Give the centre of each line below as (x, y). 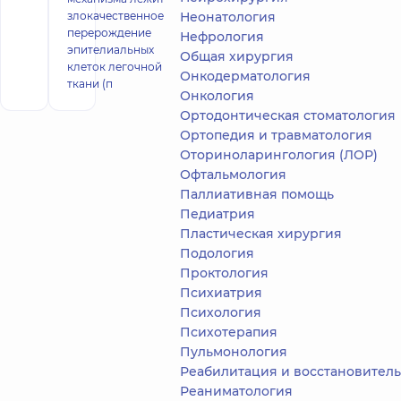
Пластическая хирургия (261, 234)
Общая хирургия (237, 56)
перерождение (109, 33)
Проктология (224, 273)
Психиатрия (221, 293)
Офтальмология (233, 175)
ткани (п (90, 84)
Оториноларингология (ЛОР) (279, 155)
